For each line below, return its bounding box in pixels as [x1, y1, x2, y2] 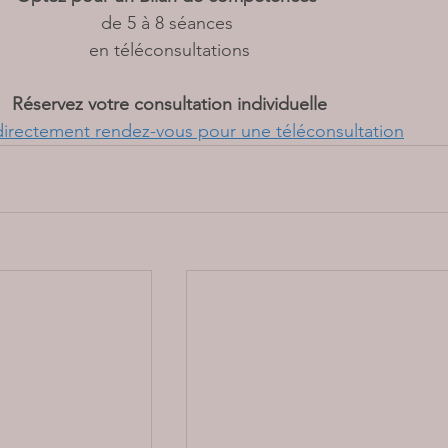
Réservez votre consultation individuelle [11, 93, 327, 116]
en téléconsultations [88, 39, 250, 62]
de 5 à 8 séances [100, 12, 238, 35]
